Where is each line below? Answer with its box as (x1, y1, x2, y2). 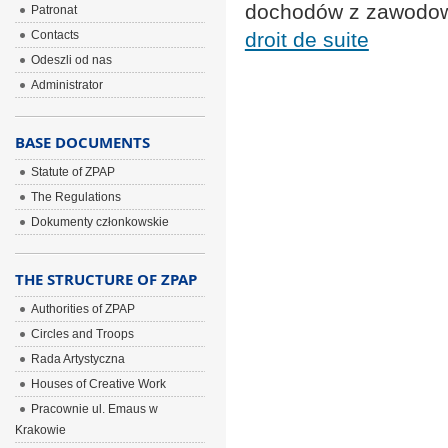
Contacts (30, 28, 79, 42)
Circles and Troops (30, 327, 134, 341)
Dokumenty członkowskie (30, 215, 169, 229)
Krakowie (14, 423, 66, 437)
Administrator (30, 78, 103, 92)
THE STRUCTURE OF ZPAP (14, 269, 197, 289)
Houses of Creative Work (30, 377, 166, 391)
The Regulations (30, 190, 121, 204)
